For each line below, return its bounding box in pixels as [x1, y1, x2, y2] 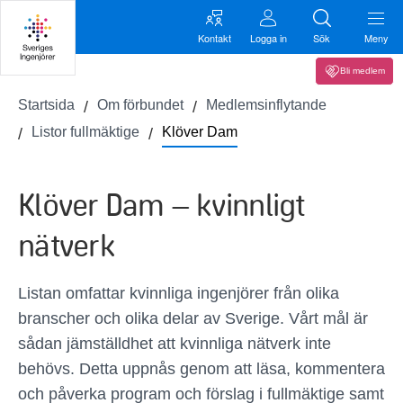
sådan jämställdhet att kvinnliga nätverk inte [18, 335, 331, 353]
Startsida [18, 97, 75, 112]
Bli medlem [340, 66, 385, 76]
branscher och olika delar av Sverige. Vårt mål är [18, 309, 368, 327]
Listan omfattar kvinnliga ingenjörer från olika [18, 284, 339, 302]
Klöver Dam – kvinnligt [18, 184, 305, 224]
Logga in [249, 30, 287, 45]
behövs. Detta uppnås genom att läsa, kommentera [18, 360, 385, 378]
